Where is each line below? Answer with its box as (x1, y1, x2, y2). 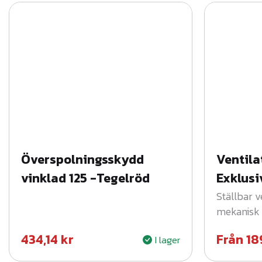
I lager (154, 232, 180, 247)
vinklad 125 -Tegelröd (21, 168, 150, 188)
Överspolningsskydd (21, 150, 144, 170)
